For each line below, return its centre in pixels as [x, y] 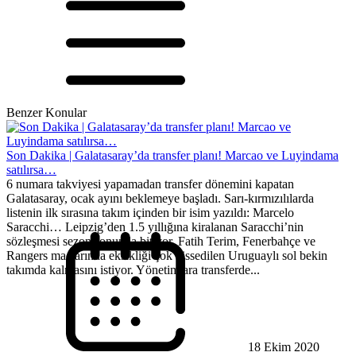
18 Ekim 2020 [282, 347]
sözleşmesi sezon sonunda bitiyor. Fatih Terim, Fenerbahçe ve [161, 242]
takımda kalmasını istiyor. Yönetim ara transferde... [133, 270]
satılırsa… [31, 170]
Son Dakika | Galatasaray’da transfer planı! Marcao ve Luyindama [172, 156]
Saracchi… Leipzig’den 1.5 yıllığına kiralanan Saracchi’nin [155, 227]
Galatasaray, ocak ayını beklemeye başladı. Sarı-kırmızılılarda [160, 199]
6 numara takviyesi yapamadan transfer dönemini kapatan [150, 184]
